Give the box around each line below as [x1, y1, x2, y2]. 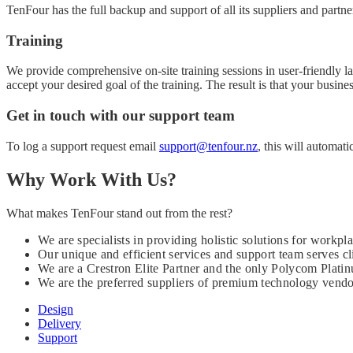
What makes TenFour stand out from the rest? [6, 206, 232, 220]
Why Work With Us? [6, 169, 176, 190]
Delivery [38, 316, 81, 330]
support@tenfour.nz [159, 139, 258, 153]
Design [38, 302, 73, 316]
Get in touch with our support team [6, 106, 235, 124]
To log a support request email [6, 139, 159, 153]
